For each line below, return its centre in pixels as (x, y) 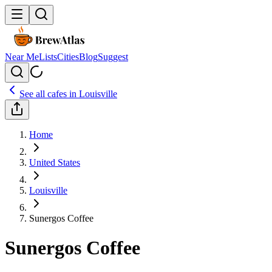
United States (55, 162)
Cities (68, 57)
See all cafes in (49, 94)
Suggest (113, 57)
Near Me (22, 57)
